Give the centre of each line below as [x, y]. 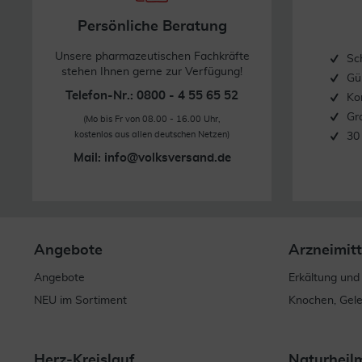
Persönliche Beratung [152, 26]
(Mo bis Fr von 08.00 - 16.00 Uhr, [152, 119]
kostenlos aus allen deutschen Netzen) [152, 134]
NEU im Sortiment [80, 300]
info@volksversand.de [167, 158]
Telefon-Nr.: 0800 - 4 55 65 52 [152, 95]
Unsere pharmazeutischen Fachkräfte [152, 56]
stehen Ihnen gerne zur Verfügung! [152, 72]
